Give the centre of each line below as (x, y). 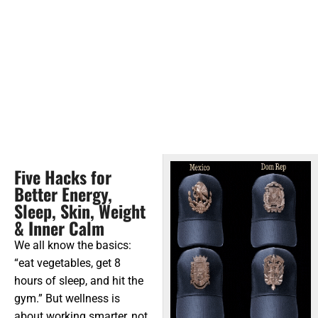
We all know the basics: (73, 246)
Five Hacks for (63, 177)
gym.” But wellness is (67, 299)
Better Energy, (63, 194)
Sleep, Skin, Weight (80, 211)
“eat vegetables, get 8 (67, 263)
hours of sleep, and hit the (79, 281)
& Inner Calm (59, 228)
